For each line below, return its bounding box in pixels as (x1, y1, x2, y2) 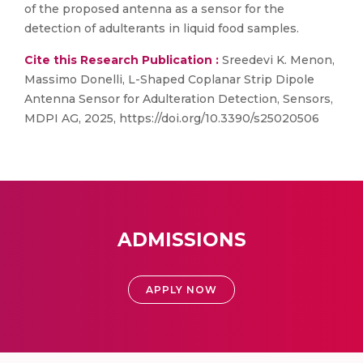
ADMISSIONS (117, 228, 246, 251)
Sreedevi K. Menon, (219, 53, 335, 67)
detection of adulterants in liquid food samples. (24, 21, 299, 36)
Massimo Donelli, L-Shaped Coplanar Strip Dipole (24, 72, 314, 87)
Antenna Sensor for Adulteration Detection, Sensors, (24, 92, 333, 106)
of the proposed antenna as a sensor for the (24, 2, 284, 16)
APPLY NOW (146, 284, 217, 296)
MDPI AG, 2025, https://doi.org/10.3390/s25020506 (24, 111, 319, 126)
